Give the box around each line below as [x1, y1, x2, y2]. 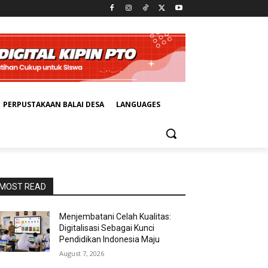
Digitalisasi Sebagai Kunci [59, 223, 155, 233]
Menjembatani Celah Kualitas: [59, 212, 172, 222]
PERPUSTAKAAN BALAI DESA [3, 99, 104, 110]
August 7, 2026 [59, 249, 105, 258]
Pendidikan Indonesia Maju [59, 234, 160, 245]
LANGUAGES [116, 99, 160, 110]
